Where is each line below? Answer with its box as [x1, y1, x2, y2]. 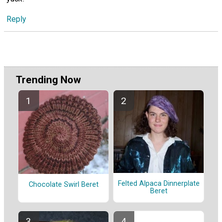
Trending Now [16, 73, 81, 86]
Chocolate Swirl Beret [28, 180, 99, 189]
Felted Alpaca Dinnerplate [117, 179, 200, 188]
